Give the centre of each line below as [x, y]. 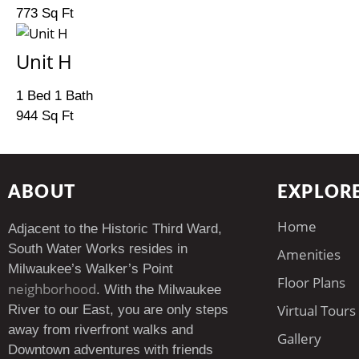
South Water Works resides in [98, 249]
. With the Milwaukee [159, 290]
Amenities [309, 254]
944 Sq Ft [45, 116]
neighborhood [52, 289]
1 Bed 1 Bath [54, 96]
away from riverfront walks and [101, 330]
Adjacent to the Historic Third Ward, [115, 229]
